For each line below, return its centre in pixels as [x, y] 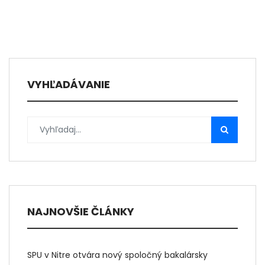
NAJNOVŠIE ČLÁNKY [81, 211]
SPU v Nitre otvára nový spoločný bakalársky [117, 255]
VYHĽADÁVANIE [69, 84]
